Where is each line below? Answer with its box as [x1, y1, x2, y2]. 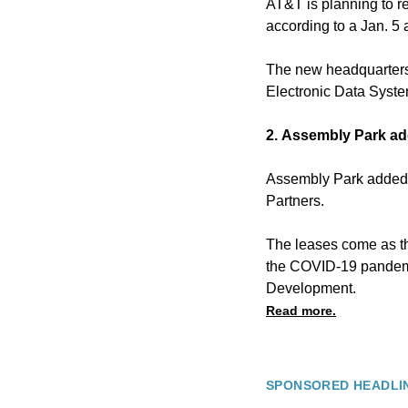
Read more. [266, 302, 336, 318]
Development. [266, 280, 356, 296]
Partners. [266, 192, 324, 209]
